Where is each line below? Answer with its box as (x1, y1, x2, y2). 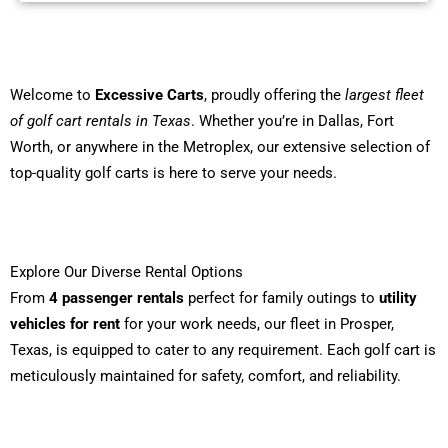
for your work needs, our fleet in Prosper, (120, 314, 394, 333)
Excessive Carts (95, 85, 204, 104)
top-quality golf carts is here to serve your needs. (10, 163, 337, 182)
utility (379, 288, 417, 307)
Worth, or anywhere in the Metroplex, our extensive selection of (10, 137, 430, 156)
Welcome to (10, 85, 95, 104)
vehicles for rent (10, 314, 120, 333)
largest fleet (345, 85, 424, 104)
